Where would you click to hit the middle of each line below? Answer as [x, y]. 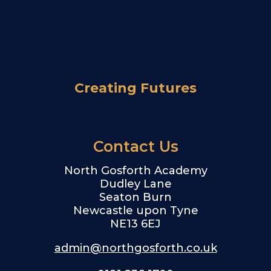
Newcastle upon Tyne [135, 211]
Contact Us [135, 147]
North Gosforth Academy [135, 171]
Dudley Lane [135, 184]
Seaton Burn [135, 198]
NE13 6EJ [135, 224]
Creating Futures [135, 88]
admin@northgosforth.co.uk [135, 248]
